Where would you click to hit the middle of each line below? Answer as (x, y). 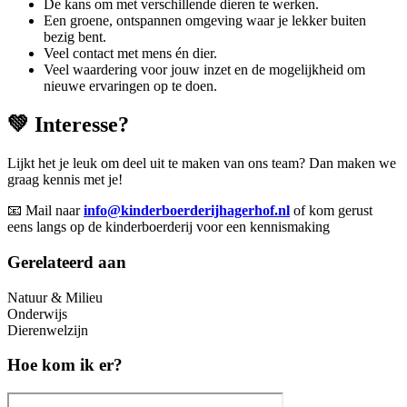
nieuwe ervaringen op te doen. (130, 86)
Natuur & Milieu (55, 297)
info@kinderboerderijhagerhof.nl (187, 211)
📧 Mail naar (45, 211)
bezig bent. (75, 37)
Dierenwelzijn (48, 330)
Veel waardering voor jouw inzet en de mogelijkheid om (204, 70)
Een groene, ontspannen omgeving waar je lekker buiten (205, 21)
